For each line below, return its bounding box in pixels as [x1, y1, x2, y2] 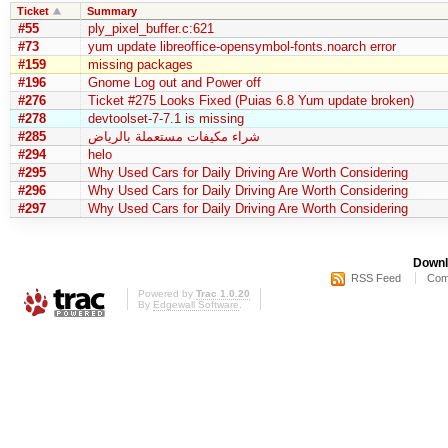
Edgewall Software [153, 299, 239, 311]
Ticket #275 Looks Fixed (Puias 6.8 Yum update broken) [87, 92, 414, 108]
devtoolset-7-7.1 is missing [87, 110, 244, 126]
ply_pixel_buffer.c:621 [87, 20, 214, 36]
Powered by [138, 288, 196, 300]
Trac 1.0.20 [196, 288, 250, 300]
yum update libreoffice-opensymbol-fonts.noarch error [87, 38, 396, 54]
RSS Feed [351, 271, 401, 284]
